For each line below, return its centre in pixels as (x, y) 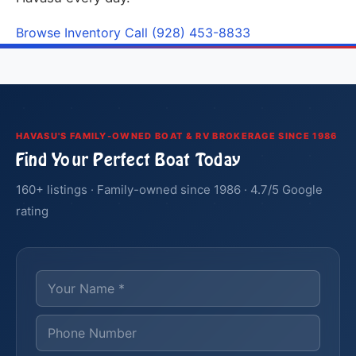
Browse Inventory (68, 33)
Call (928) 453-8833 (188, 33)
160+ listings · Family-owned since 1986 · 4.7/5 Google (169, 190)
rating (32, 211)
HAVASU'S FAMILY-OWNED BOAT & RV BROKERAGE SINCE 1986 (177, 136)
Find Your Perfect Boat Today (129, 160)
